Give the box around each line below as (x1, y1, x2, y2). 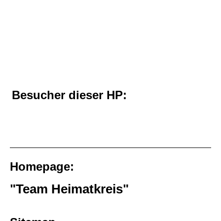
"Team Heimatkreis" (10, 181, 129, 196)
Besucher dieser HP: (12, 88, 127, 102)
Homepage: (10, 159, 74, 173)
